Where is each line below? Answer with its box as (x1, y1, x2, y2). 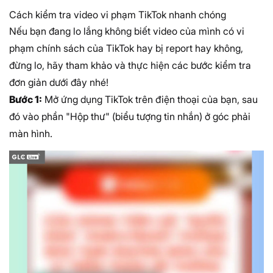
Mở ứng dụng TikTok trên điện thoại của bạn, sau (42, 93, 258, 105)
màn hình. (9, 127, 52, 140)
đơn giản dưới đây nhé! (9, 76, 108, 88)
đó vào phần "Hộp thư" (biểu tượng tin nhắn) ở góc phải (9, 110, 250, 122)
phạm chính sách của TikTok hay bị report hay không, (9, 41, 243, 54)
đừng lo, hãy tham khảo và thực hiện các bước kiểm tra (9, 58, 251, 71)
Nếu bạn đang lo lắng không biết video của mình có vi (9, 24, 244, 37)
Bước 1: (9, 93, 42, 105)
